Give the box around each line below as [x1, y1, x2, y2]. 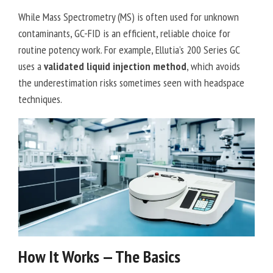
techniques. [18, 92, 62, 107]
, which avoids [186, 59, 240, 74]
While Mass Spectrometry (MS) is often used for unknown [18, 10, 239, 24]
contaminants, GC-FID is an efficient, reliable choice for [18, 26, 230, 41]
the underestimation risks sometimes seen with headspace [18, 76, 244, 90]
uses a [18, 59, 44, 74]
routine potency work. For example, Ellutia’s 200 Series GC [18, 43, 239, 57]
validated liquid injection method [44, 59, 186, 74]
